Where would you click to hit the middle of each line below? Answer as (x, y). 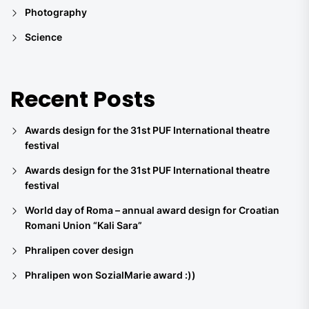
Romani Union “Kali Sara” (83, 225)
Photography (56, 12)
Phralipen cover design (79, 250)
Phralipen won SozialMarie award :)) (110, 275)
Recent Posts (83, 99)
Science (43, 37)
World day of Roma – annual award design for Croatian (152, 210)
